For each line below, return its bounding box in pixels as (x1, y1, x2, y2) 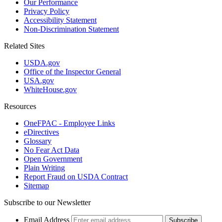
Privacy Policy (24, 7, 69, 16)
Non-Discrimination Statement (24, 25, 119, 34)
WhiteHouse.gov (24, 85, 77, 94)
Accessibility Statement (24, 16, 97, 25)
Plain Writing (24, 164, 65, 172)
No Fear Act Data (24, 146, 79, 155)
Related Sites (4, 42, 45, 51)
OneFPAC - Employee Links (24, 119, 115, 128)
